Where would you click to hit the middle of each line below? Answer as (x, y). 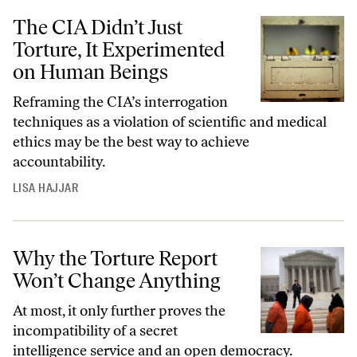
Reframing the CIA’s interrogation (120, 102)
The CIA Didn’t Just (98, 27)
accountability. (59, 162)
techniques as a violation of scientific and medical (170, 122)
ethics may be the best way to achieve (131, 142)
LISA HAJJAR (46, 188)
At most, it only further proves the (119, 311)
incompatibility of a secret (95, 331)
